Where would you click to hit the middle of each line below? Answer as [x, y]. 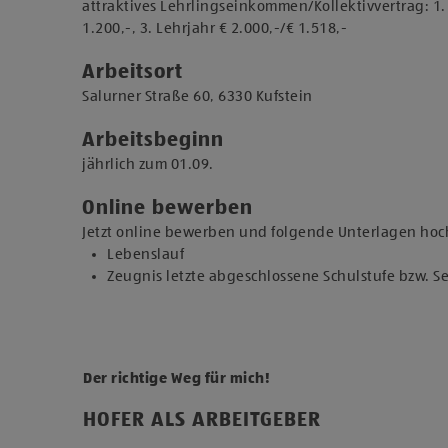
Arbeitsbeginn [153, 141]
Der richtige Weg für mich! [176, 378]
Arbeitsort [132, 73]
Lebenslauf [145, 254]
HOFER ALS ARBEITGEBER [202, 421]
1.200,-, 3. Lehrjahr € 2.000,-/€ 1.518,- [214, 28]
